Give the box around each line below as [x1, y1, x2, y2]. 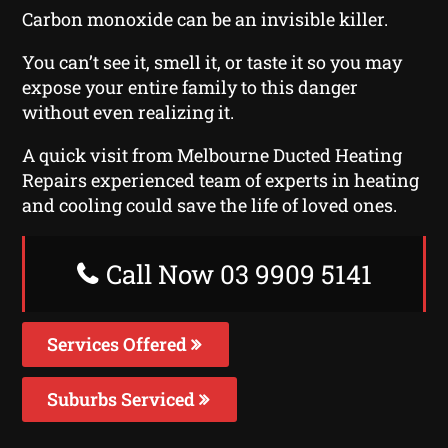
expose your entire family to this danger [22, 74, 359, 99]
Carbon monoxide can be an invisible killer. [22, 6, 389, 31]
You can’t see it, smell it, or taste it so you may [22, 49, 403, 74]
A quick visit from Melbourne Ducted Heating [22, 142, 403, 167]
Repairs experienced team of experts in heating [22, 167, 420, 192]
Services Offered [47, 331, 192, 356]
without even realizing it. [22, 99, 235, 124]
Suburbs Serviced [47, 386, 200, 411]
